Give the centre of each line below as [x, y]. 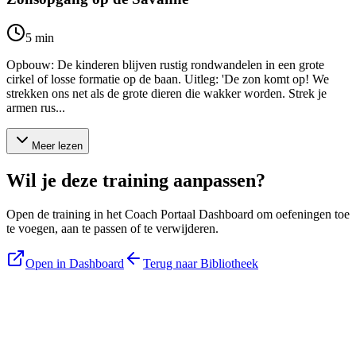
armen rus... [36, 108]
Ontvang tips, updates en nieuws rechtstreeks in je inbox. [149, 341]
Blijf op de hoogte [64, 310]
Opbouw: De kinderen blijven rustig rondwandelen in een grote [165, 65]
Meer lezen [57, 146]
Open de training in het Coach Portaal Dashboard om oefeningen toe [178, 214]
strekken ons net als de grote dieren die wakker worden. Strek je [166, 94]
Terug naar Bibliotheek [201, 263]
